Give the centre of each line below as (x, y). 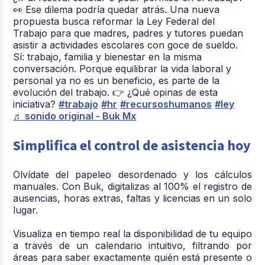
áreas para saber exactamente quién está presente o (132, 257)
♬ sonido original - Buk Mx (75, 116)
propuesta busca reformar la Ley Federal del (114, 21)
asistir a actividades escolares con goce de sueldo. (126, 45)
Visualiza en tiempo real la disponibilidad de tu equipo (132, 233)
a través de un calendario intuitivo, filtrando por (132, 245)
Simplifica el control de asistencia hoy (132, 145)
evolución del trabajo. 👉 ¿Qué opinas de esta (116, 92)
